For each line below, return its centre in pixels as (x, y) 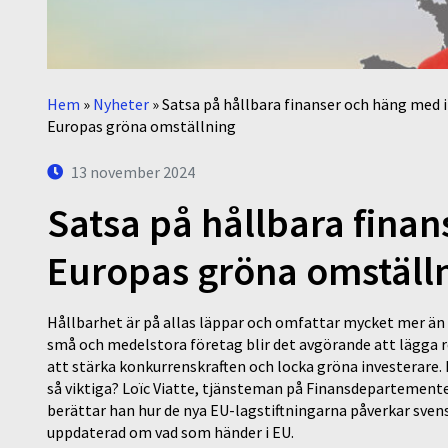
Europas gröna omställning (141, 125)
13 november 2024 (133, 171)
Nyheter (121, 103)
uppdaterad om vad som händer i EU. (170, 431)
